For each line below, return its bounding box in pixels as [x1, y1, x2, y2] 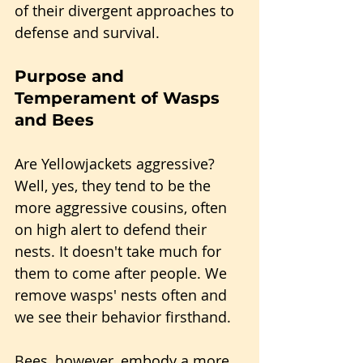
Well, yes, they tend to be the [15, 176, 215, 195]
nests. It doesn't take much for [15, 241, 225, 261]
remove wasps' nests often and [15, 285, 231, 305]
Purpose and [15, 66, 129, 86]
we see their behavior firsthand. [15, 307, 231, 327]
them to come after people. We [15, 263, 231, 283]
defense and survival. [15, 23, 160, 42]
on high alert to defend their [15, 220, 211, 239]
